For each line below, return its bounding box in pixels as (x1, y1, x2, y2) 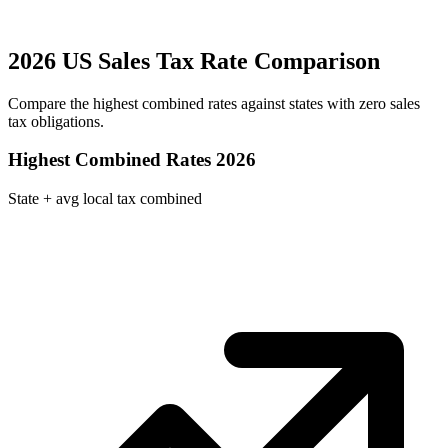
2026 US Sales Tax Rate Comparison (8, 47, 380, 74)
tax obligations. (8, 112, 104, 130)
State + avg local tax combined (8, 190, 202, 208)
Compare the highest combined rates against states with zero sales (8, 94, 420, 112)
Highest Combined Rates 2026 (8, 149, 256, 171)
